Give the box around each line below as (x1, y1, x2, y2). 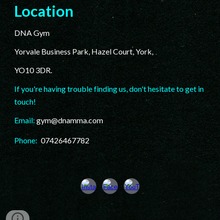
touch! (14, 97, 36, 107)
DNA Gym (14, 28, 50, 38)
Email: (14, 115, 35, 125)
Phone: (14, 136, 39, 145)
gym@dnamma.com (36, 115, 104, 125)
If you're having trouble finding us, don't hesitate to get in (14, 84, 204, 94)
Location (14, 2, 74, 21)
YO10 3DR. (14, 65, 53, 75)
